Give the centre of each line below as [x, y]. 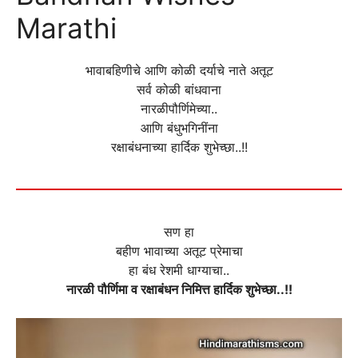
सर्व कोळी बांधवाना [179, 90]
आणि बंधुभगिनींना [179, 128]
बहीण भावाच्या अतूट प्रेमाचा [179, 251]
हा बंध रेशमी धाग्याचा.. [179, 270]
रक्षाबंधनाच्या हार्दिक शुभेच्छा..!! [179, 147]
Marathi [66, 28]
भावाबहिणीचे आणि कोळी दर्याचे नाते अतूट [179, 71]
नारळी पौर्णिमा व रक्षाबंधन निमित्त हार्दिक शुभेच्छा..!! [179, 290]
